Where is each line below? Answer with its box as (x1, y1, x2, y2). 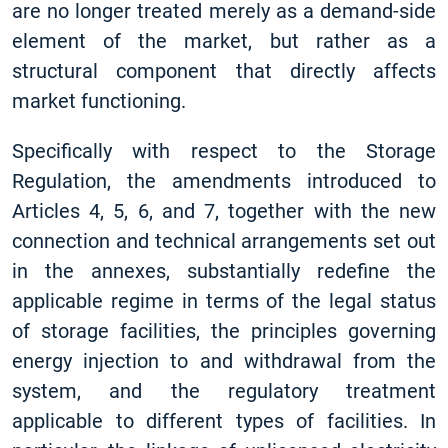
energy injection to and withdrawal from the (12, 349, 436, 373)
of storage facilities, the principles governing (12, 319, 436, 343)
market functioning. (12, 89, 186, 113)
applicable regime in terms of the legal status (12, 289, 436, 313)
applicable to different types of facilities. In (12, 409, 436, 433)
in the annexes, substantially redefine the (12, 259, 436, 283)
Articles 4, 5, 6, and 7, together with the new (12, 199, 436, 223)
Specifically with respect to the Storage (12, 139, 436, 163)
